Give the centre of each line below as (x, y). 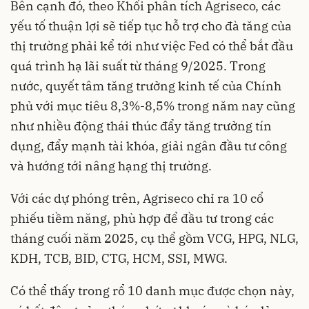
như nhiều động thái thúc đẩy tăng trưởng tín (141, 126)
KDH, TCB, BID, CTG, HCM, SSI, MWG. (119, 258)
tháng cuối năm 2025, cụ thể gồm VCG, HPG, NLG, (154, 238)
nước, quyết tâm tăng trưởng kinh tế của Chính (146, 86)
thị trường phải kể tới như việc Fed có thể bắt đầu (152, 46)
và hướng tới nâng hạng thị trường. (111, 166)
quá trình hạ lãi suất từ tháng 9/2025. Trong (138, 66)
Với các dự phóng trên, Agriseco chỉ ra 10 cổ (137, 198)
